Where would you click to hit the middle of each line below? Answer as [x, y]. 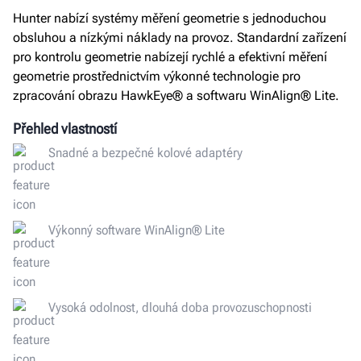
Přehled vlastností [65, 129]
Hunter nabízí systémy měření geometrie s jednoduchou [170, 18]
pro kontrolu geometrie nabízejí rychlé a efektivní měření [170, 57]
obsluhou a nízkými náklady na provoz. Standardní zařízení [180, 37]
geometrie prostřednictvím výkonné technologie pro [157, 76]
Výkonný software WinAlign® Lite [137, 230]
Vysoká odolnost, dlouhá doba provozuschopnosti [180, 307]
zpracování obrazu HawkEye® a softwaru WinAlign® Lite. [176, 95]
